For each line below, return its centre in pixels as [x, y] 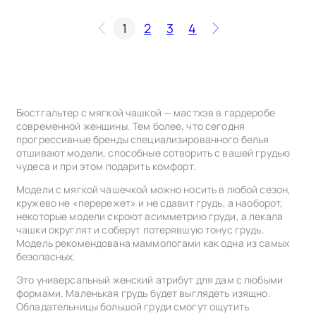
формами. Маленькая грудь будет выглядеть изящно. [144, 293]
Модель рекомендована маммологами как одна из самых [153, 243]
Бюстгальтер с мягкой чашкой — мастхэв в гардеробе [146, 112]
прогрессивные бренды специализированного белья [143, 139]
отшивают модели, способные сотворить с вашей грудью [153, 152]
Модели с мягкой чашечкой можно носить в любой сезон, [154, 189]
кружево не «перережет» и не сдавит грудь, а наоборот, [150, 202]
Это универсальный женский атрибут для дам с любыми [150, 279]
